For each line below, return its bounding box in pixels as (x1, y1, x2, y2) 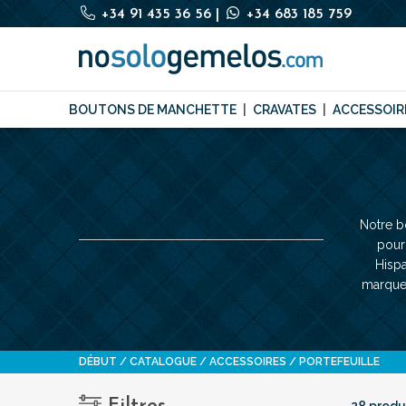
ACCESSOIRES (209, 355, 286, 368)
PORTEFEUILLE (299, 355, 380, 368)
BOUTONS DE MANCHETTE (69, 102, 237, 117)
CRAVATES (253, 102, 316, 117)
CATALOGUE (130, 355, 197, 368)
